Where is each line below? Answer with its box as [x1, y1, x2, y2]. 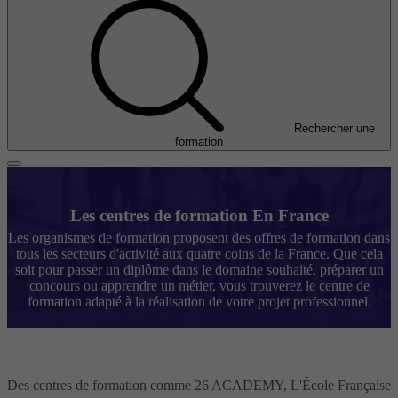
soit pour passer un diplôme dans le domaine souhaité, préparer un [14, 261, 384, 277]
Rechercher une [293, 122, 375, 136]
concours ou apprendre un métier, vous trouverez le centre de [28, 277, 370, 293]
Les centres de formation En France [69, 205, 329, 225]
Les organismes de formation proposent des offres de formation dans [8, 229, 390, 245]
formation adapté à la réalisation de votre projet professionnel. [27, 293, 371, 309]
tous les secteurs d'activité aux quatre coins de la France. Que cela [15, 245, 383, 261]
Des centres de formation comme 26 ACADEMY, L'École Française [7, 377, 391, 393]
